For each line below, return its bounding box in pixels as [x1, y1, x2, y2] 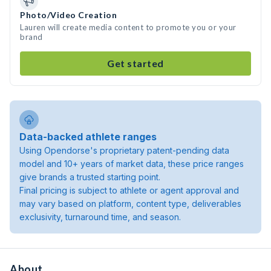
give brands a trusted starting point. [19, 172, 160, 182]
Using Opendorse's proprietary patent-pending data [19, 145, 229, 155]
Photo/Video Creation [20, 10, 117, 20]
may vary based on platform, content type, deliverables [19, 198, 241, 209]
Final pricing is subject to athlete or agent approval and [19, 185, 239, 195]
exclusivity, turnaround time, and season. [19, 212, 181, 222]
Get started [107, 57, 164, 69]
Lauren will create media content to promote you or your [20, 22, 237, 32]
